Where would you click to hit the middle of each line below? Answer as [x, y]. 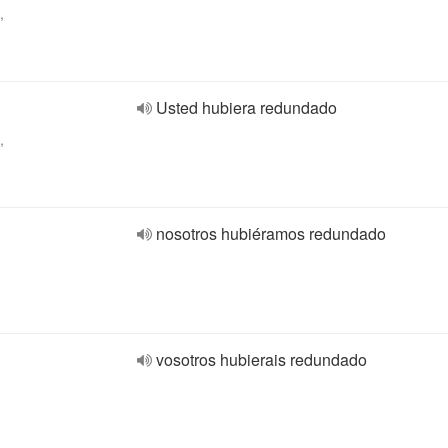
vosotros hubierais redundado [261, 359]
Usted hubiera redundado [246, 107]
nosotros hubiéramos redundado [271, 233]
